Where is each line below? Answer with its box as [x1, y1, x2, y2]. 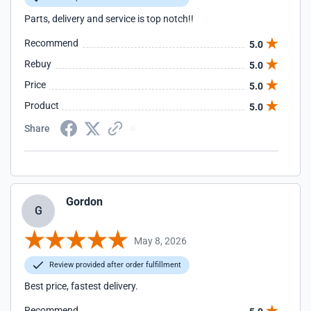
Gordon [66, 195, 103, 208]
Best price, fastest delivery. [24, 280, 138, 292]
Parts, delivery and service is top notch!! [24, 13, 194, 24]
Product [24, 100, 59, 111]
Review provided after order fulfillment [47, 260, 181, 269]
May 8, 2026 [134, 235, 187, 246]
